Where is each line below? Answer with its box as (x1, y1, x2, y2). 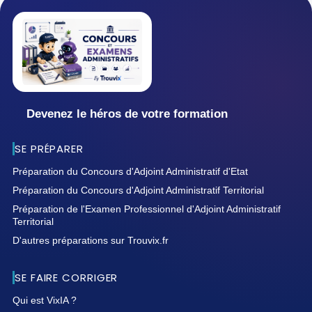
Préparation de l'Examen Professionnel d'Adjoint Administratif (13, 203, 281, 214)
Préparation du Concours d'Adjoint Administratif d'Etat (13, 165, 248, 177)
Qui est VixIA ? (13, 294, 77, 306)
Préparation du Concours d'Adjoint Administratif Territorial (13, 184, 264, 196)
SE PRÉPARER (15, 141, 84, 156)
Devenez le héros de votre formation (26, 107, 228, 120)
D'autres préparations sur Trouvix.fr (13, 234, 169, 246)
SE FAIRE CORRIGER (15, 270, 118, 285)
